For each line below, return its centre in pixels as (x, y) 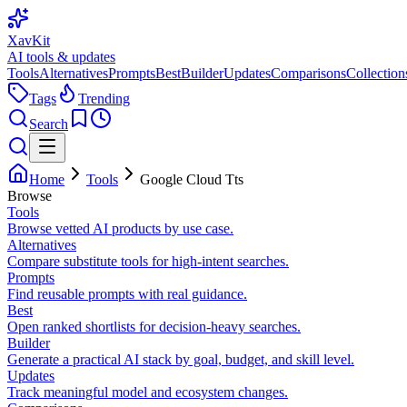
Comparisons (308, 73)
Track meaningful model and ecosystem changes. (148, 392)
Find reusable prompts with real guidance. (127, 294)
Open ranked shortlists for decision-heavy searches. (154, 327)
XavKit (29, 40)
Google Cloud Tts (192, 179)
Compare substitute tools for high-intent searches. (148, 261)
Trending (104, 99)
